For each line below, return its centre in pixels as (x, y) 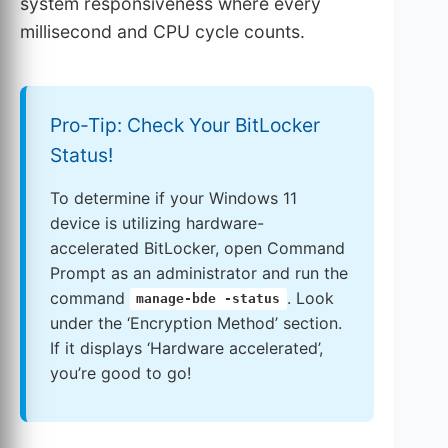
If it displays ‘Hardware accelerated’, (186, 347)
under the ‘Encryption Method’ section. (196, 322)
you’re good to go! (120, 372)
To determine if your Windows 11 (173, 197)
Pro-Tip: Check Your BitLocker (185, 124)
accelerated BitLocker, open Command (197, 247)
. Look (310, 297)
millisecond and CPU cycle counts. (162, 31)
